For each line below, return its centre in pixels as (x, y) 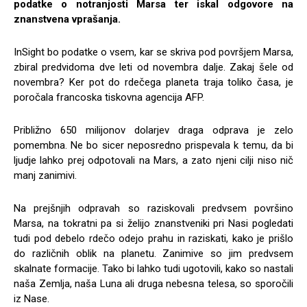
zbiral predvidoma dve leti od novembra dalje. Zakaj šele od (153, 67)
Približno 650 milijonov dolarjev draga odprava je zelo (153, 131)
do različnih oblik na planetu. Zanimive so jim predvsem (153, 254)
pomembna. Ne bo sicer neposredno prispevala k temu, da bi (153, 146)
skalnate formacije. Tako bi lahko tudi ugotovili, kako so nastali (153, 269)
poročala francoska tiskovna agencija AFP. (109, 98)
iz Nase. (32, 299)
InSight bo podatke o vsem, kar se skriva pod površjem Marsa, (153, 52)
